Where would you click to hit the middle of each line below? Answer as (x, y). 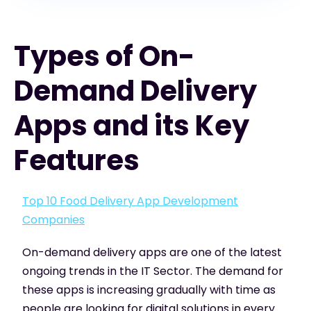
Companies (53, 219)
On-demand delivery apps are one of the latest (152, 252)
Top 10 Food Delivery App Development (130, 201)
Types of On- (104, 56)
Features (77, 160)
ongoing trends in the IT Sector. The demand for (153, 271)
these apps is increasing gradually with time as (149, 289)
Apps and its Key (132, 125)
